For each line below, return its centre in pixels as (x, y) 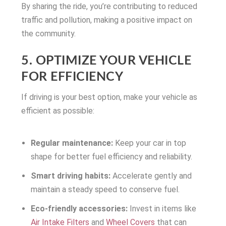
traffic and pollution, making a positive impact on (107, 20)
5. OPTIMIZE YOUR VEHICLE (106, 61)
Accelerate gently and (151, 176)
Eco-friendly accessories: (79, 209)
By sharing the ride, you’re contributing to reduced (109, 6)
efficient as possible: (58, 111)
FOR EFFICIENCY (72, 77)
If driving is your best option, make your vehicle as (109, 97)
